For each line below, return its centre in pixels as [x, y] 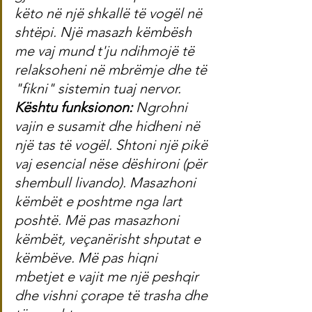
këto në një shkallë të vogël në [110, 14]
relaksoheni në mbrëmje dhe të [112, 70]
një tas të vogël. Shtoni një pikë [113, 145]
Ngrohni [163, 108]
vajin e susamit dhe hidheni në [109, 126]
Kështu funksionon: [75, 108]
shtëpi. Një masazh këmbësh [105, 32]
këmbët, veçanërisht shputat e [109, 239]
